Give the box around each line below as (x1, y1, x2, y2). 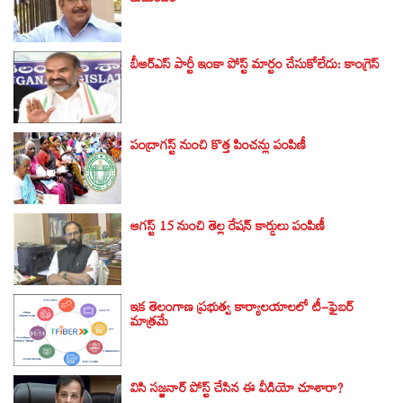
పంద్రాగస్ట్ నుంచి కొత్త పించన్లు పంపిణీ (130, 137, 306, 161)
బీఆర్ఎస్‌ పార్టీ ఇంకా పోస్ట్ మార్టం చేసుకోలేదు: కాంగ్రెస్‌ (130, 56, 380, 80)
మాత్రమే (130, 313, 168, 337)
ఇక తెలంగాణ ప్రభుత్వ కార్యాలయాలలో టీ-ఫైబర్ (130, 299, 354, 323)
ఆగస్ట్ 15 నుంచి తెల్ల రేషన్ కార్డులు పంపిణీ (130, 218, 325, 242)
